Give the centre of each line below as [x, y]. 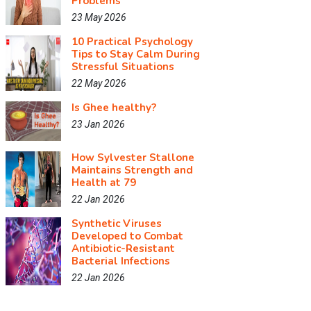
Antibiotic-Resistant [123, 249]
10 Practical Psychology [132, 42]
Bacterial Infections [121, 261]
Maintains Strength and [132, 170]
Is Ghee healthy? [114, 108]
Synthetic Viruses [117, 224]
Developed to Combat [127, 236]
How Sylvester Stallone [133, 158]
